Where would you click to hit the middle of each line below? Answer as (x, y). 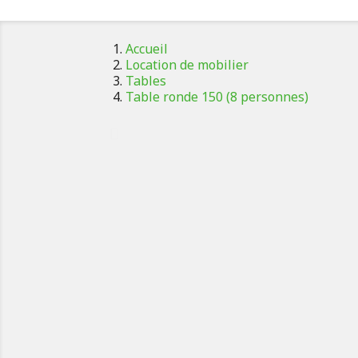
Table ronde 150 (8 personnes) (217, 97)
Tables (146, 81)
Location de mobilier (187, 65)
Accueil (147, 49)
